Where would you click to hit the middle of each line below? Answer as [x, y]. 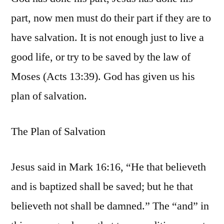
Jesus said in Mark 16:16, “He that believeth [108, 167]
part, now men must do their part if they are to [111, 18]
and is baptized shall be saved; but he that [102, 187]
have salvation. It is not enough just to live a [107, 38]
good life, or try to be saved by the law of [101, 57]
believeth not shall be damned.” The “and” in [110, 206]
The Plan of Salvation [58, 132]
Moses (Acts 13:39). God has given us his [103, 77]
